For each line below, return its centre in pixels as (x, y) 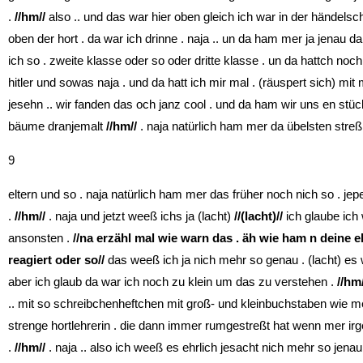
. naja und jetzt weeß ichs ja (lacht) (140, 216)
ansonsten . (39, 237)
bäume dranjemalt (57, 126)
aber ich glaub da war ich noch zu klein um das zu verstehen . (173, 281)
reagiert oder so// (56, 259)
